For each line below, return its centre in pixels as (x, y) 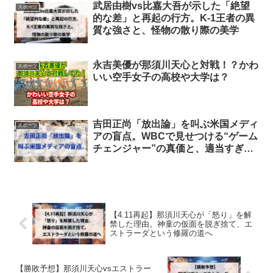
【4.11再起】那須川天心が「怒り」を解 (180, 214)
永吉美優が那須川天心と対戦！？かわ (175, 65)
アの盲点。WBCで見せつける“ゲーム (175, 136)
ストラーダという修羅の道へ (161, 233)
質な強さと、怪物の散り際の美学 (165, 30)
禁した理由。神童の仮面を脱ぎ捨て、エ (181, 224)
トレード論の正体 (131, 161)
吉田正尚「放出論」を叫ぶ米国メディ (175, 124)
